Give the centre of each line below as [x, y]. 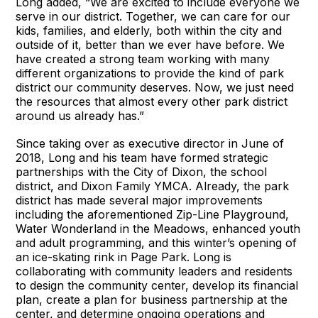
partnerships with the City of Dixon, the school [142, 172]
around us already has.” [80, 116]
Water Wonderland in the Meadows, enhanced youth [158, 229]
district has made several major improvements [139, 201]
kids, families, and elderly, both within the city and [149, 31]
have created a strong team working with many [143, 59]
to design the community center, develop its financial [157, 286]
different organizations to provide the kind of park [150, 73]
